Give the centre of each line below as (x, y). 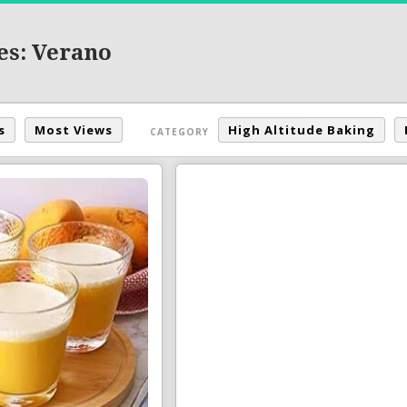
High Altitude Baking (302, 130)
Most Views (74, 130)
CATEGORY (179, 131)
